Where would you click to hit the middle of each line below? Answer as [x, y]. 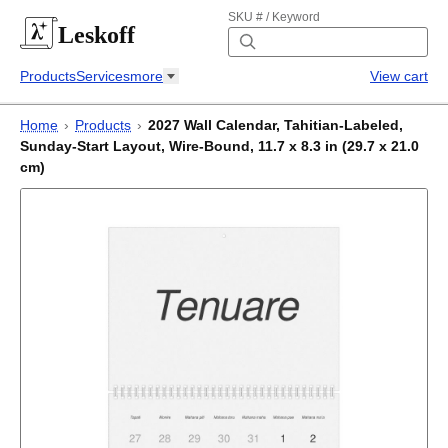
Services [103, 76]
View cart [399, 76]
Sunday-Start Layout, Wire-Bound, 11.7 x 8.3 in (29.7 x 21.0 [219, 146]
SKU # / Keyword [274, 17]
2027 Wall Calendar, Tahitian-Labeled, [275, 125]
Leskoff [96, 34]
